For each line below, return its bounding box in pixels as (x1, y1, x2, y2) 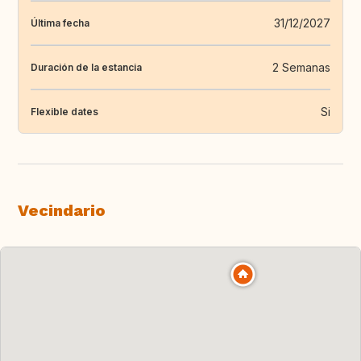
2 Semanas (272, 60, 330, 75)
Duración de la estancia (31, 60, 142, 73)
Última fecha (31, 16, 89, 29)
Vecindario (18, 201, 106, 221)
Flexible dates (31, 105, 98, 118)
